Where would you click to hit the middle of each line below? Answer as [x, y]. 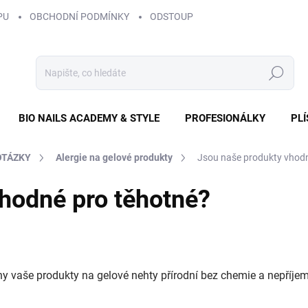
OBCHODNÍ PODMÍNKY [79, 16]
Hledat [276, 73]
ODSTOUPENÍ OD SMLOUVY [210, 16]
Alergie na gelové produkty [114, 157]
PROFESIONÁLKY [225, 118]
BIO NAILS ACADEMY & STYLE [89, 118]
